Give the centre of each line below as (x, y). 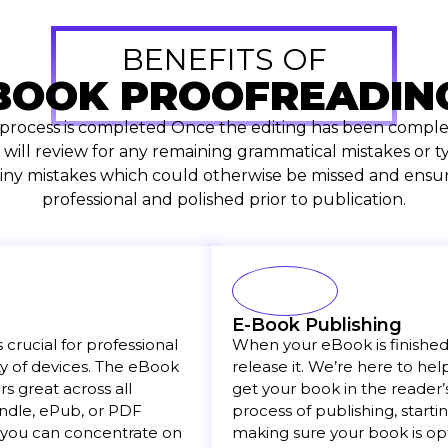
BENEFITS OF (224, 59)
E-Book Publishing (317, 325)
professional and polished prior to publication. (224, 199)
